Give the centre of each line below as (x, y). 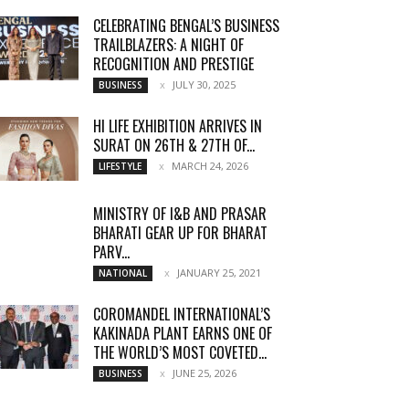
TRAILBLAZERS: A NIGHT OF (168, 45)
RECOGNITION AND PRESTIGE (173, 64)
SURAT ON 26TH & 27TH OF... (174, 145)
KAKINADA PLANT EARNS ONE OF (183, 333)
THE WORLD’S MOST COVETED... (180, 352)
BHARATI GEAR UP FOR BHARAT (180, 233)
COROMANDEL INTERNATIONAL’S (182, 314)
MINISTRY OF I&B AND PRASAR (180, 214)
